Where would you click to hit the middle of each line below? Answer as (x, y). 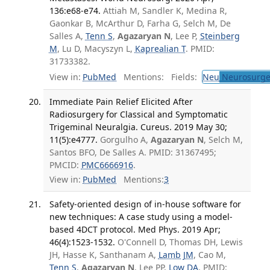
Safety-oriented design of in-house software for (145, 204)
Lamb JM (176, 254)
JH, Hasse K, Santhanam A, (104, 254)
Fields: (182, 77)
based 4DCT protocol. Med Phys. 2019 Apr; (135, 229)
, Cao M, (209, 254)
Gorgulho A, (125, 139)
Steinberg (220, 36)
